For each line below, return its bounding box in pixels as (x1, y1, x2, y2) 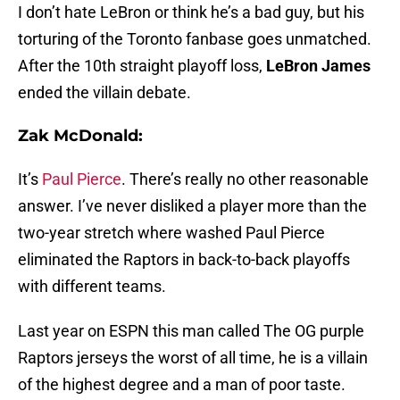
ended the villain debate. (18, 83, 191, 103)
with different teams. (18, 277, 166, 296)
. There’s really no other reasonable (121, 170, 369, 189)
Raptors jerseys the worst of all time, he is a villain (18, 348, 368, 368)
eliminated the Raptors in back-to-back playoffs (18, 250, 350, 270)
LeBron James (266, 56, 371, 76)
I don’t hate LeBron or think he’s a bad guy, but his (18, 3, 364, 22)
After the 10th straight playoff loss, (18, 56, 266, 76)
